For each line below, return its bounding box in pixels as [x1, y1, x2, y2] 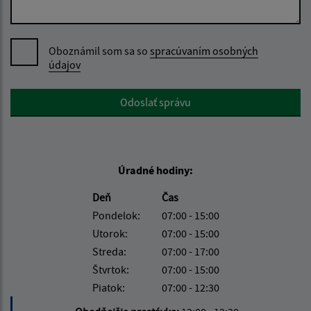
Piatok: [92, 280, 125, 295]
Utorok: [92, 226, 128, 241]
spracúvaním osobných [150, 44, 258, 58]
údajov [49, 58, 81, 72]
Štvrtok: [92, 262, 129, 277]
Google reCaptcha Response [10, 90, 141, 104]
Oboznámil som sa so [49, 44, 150, 58]
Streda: [92, 244, 126, 259]
